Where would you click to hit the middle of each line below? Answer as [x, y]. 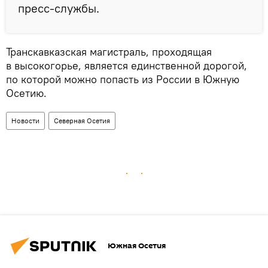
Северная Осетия [82, 120]
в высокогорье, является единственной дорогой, [127, 65]
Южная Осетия [137, 246]
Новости [25, 120]
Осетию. [26, 93]
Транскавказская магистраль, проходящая [109, 51]
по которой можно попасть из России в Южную [123, 79]
